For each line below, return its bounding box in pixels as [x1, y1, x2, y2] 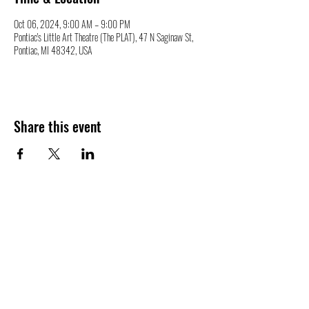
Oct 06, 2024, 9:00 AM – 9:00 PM [14, 17, 130, 31]
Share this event [14, 116, 101, 137]
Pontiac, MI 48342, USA [14, 43, 92, 57]
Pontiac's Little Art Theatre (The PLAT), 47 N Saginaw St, [14, 30, 193, 44]
